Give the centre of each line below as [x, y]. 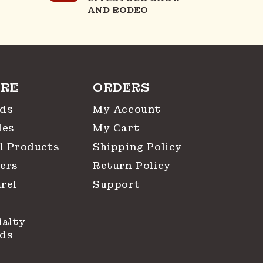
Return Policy [132, 166]
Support [117, 185]
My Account [127, 109]
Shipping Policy [137, 147]
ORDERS [122, 87]
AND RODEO [117, 10]
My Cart [116, 128]
